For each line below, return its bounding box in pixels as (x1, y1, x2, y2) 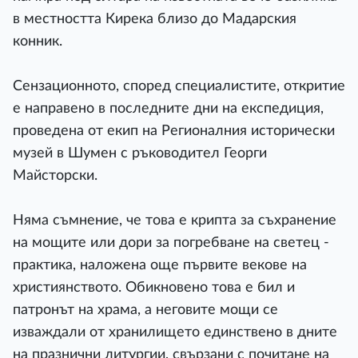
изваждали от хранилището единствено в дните (13, 325, 337, 340)
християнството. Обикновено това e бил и (13, 280, 295, 295)
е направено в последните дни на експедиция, (13, 101, 324, 116)
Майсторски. (13, 169, 97, 183)
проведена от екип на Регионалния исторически (13, 124, 335, 138)
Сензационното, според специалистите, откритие (13, 79, 345, 93)
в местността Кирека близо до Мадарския (13, 12, 296, 26)
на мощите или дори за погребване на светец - (13, 236, 329, 250)
